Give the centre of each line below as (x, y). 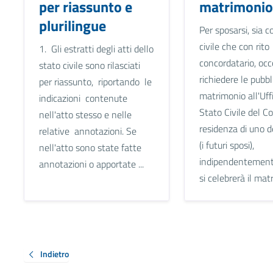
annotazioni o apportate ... (91, 164)
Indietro (54, 253)
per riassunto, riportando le (96, 81)
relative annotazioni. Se (87, 131)
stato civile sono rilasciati (89, 65)
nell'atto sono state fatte (90, 147)
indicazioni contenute (83, 98)
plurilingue (72, 25)
